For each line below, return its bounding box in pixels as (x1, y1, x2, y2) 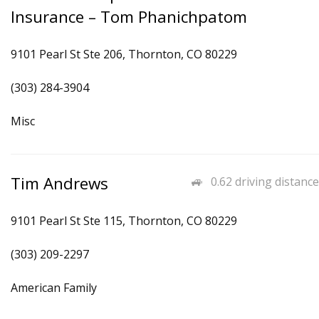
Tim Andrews (11, 172, 108, 194)
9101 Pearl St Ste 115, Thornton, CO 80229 (11, 213, 237, 229)
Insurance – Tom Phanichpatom (11, 6, 247, 28)
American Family (11, 280, 97, 296)
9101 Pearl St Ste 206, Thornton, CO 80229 (11, 46, 237, 62)
